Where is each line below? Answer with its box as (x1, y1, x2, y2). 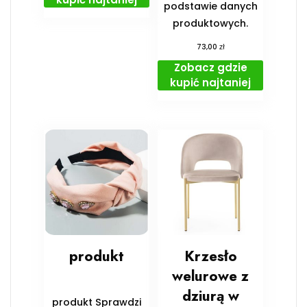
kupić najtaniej (170, 75, 251, 90)
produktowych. (173, 16, 249, 30)
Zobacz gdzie (173, 60, 247, 75)
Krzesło (184, 246, 237, 267)
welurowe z (172, 266, 249, 287)
